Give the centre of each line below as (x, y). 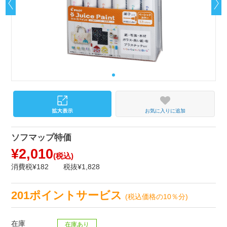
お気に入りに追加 (165, 110)
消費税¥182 (30, 167)
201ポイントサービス (68, 195)
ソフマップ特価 (42, 138)
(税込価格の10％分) (157, 196)
